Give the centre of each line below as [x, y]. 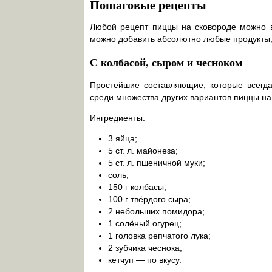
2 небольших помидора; [156, 212]
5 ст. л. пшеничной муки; [157, 163]
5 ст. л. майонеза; [143, 151]
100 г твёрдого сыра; [149, 199]
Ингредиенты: [117, 118]
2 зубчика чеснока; [145, 248]
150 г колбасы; [137, 187]
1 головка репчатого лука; [159, 236]
